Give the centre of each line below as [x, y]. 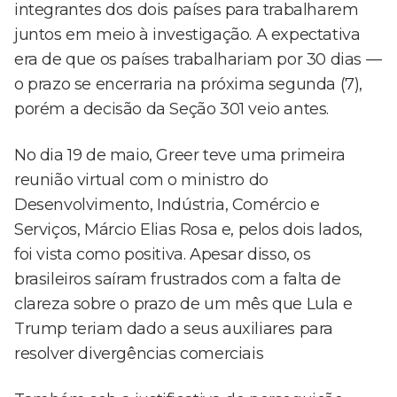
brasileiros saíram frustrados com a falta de [178, 280]
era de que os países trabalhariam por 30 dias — [198, 60]
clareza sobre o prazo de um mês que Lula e [183, 304]
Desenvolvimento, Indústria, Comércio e [167, 205]
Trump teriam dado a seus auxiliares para [174, 329]
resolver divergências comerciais [139, 354]
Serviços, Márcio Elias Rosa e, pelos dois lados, [188, 230]
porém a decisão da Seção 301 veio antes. [172, 109]
